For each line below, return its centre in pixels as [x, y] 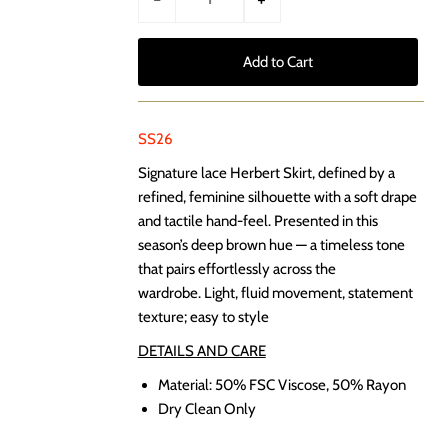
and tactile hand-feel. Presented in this [257, 221]
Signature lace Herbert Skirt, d [231, 173]
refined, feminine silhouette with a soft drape [277, 197]
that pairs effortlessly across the [236, 269]
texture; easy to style [203, 317]
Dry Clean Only [206, 409]
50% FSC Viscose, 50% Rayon [310, 385]
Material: [186, 385]
